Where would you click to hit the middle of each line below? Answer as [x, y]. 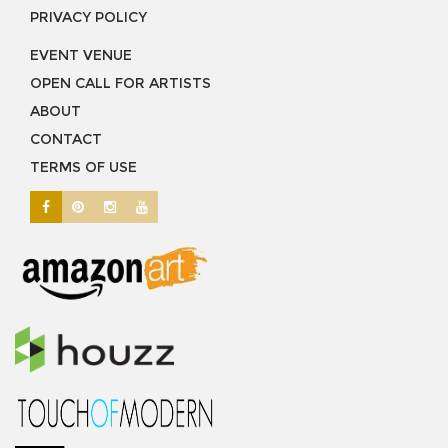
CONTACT [66, 139]
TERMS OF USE [83, 167]
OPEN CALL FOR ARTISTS [120, 83]
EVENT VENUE [81, 55]
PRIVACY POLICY [88, 17]
